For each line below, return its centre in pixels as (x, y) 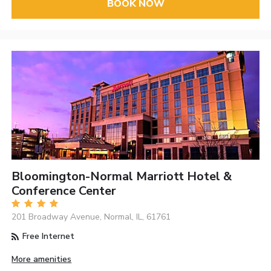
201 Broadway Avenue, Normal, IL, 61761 (91, 217)
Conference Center (64, 191)
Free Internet (47, 236)
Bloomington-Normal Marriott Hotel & (122, 176)
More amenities (42, 260)
